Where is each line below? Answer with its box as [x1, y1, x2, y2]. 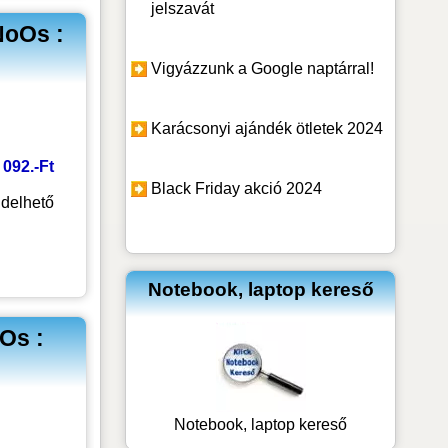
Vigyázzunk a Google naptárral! [151, 59, 375, 77]
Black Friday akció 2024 [151, 179, 323, 197]
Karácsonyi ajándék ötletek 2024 [151, 119, 384, 137]
